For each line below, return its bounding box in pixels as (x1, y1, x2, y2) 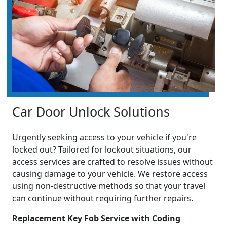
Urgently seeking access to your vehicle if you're (12, 132, 197, 143)
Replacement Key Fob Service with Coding (12, 213, 180, 224)
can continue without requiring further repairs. (12, 193, 193, 204)
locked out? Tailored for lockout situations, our (12, 144, 192, 156)
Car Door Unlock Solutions (12, 103, 170, 121)
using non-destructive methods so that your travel (12, 180, 205, 192)
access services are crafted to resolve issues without (12, 156, 213, 168)
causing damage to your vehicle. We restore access (12, 168, 208, 180)
